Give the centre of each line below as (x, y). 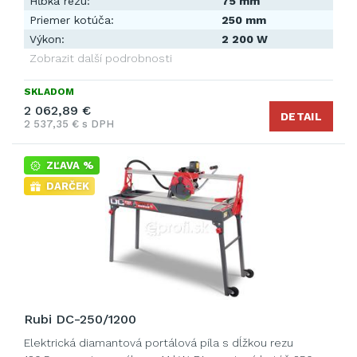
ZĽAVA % (70, 165)
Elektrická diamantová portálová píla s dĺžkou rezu (159, 343)
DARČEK (68, 186)
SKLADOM (49, 92)
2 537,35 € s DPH (69, 124)
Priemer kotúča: (72, 20)
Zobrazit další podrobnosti (101, 58)
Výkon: (47, 39)
